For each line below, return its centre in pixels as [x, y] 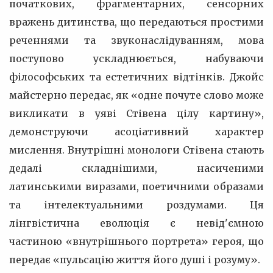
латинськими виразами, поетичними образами [136, 186]
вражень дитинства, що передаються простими [136, 22]
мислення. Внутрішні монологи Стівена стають [136, 150]
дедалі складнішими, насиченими [136, 168]
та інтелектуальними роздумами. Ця [136, 205]
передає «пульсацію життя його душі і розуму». [135, 260]
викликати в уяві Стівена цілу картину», [136, 113]
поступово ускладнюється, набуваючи [136, 58]
